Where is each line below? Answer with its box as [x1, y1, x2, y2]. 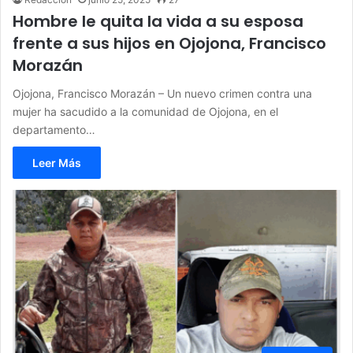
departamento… [13, 123, 95, 137]
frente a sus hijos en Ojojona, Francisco [13, 32, 326, 55]
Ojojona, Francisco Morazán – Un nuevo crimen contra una [13, 87, 312, 101]
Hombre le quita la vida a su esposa [13, 10, 303, 33]
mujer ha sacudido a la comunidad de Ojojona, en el [13, 105, 278, 119]
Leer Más [32, 156, 81, 170]
